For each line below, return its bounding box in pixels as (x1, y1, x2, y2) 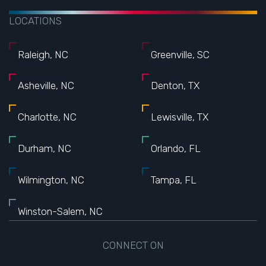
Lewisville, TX (151, 111, 209, 123)
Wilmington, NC (18, 173, 85, 186)
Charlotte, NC (18, 111, 77, 123)
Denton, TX (151, 80, 200, 92)
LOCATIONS (9, 14, 62, 27)
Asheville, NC (18, 80, 75, 92)
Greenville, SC (151, 48, 210, 61)
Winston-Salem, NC (18, 205, 103, 217)
